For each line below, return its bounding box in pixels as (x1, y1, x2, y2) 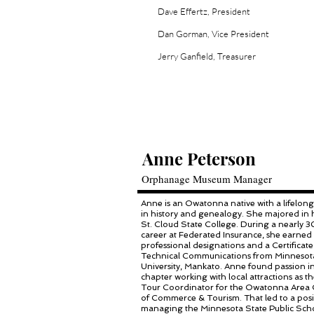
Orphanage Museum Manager (142, 172, 272, 186)
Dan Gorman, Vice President (158, 28, 269, 39)
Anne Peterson (142, 147, 256, 170)
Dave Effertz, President (158, 6, 250, 17)
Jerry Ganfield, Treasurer (158, 50, 256, 62)
